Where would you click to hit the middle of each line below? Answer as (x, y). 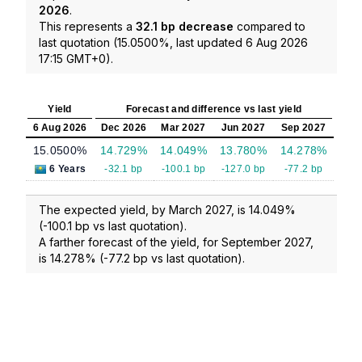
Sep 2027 (303, 128)
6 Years (68, 169)
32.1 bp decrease (185, 27)
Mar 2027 (183, 128)
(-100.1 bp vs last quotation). (113, 226)
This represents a (87, 27)
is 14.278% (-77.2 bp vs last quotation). (142, 259)
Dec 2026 (124, 128)
